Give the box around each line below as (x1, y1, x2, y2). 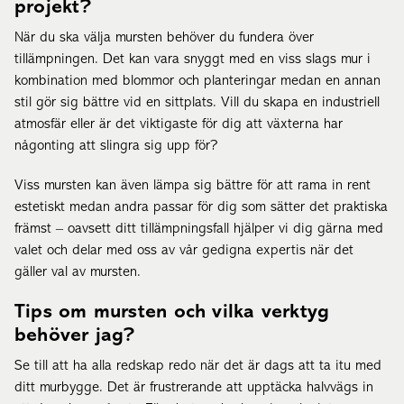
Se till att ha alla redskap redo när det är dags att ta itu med (14, 358, 381, 373)
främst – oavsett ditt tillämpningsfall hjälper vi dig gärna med (14, 221, 383, 236)
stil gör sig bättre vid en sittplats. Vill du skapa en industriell (14, 95, 380, 110)
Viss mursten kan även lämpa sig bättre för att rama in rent (14, 178, 371, 193)
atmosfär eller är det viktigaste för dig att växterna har (14, 116, 343, 132)
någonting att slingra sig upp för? (14, 138, 217, 153)
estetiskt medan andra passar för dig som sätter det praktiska (14, 199, 388, 215)
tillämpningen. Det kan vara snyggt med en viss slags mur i (14, 51, 371, 67)
